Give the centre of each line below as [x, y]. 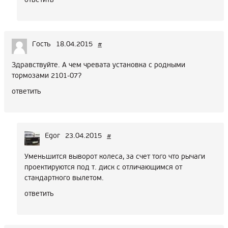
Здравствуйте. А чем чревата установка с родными [98, 65]
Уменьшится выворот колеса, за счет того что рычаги [115, 157]
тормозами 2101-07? [47, 76]
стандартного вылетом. [64, 178]
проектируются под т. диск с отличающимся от [103, 167]
